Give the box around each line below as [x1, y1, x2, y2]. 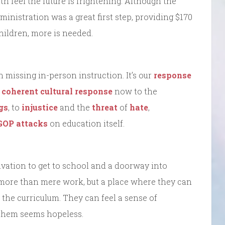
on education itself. [48, 118, 125, 129]
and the [58, 102, 92, 113]
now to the [113, 86, 157, 97]
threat [92, 102, 118, 113]
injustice [22, 102, 58, 113]
